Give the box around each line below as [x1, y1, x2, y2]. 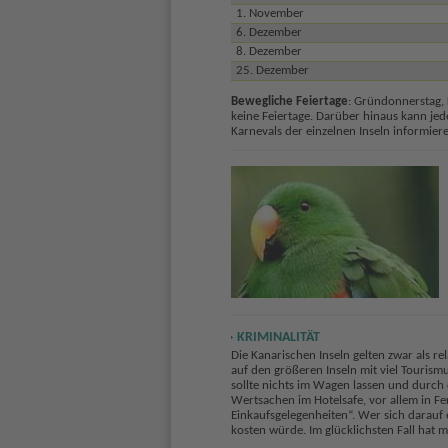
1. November [235, 6, 304, 20]
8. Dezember [235, 44, 302, 58]
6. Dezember [235, 25, 302, 39]
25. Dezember [235, 63, 309, 77]
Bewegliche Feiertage [230, 94, 348, 108]
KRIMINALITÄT [236, 329, 320, 345]
